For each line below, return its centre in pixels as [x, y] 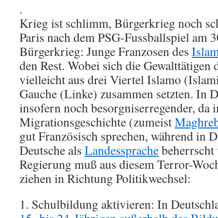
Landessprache [122, 150]
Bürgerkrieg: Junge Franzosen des [106, 51]
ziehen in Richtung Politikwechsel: [105, 178]
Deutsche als [52, 150]
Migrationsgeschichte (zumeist [97, 122]
